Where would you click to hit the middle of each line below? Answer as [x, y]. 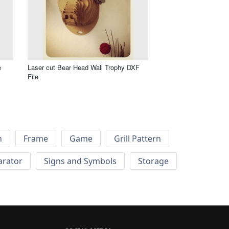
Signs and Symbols [80, 161]
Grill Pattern [138, 139]
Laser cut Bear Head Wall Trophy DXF [84, 67]
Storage [153, 161]
